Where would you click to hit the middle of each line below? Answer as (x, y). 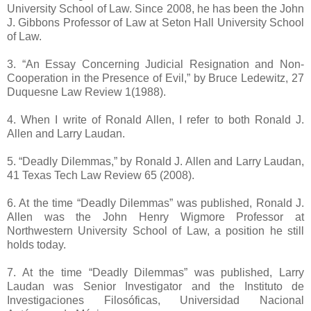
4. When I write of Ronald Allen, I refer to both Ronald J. (155, 120)
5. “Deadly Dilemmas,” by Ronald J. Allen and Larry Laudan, (155, 162)
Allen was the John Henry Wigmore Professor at (155, 217)
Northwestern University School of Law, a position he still (155, 231)
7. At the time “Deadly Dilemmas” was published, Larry (155, 273)
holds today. (36, 245)
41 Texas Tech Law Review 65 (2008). (101, 176)
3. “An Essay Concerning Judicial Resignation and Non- (155, 65)
